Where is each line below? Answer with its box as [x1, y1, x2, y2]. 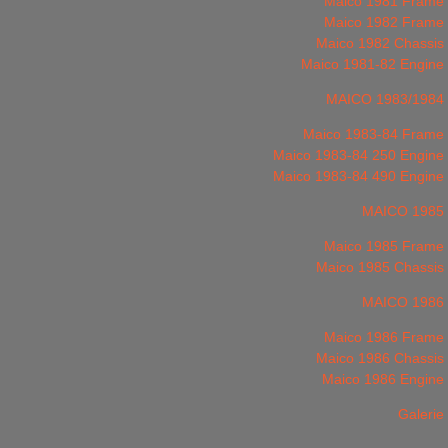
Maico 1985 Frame [324, 238, 444, 254]
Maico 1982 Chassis [316, 35, 444, 51]
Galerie [398, 406, 444, 422]
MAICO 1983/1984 [326, 91, 444, 107]
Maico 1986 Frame [324, 329, 444, 345]
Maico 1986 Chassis [316, 350, 444, 366]
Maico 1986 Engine [322, 371, 444, 387]
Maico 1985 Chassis [316, 259, 444, 275]
